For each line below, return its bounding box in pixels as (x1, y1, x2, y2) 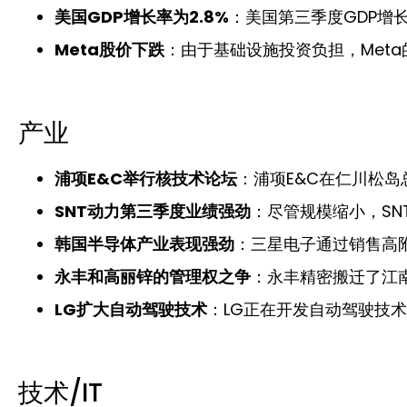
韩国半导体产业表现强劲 (55, 232, 234, 255)
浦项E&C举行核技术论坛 (55, 166, 237, 190)
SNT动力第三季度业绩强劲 (55, 199, 251, 223)
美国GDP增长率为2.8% (55, 5, 229, 28)
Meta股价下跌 (55, 37, 164, 61)
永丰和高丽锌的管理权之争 (55, 264, 251, 288)
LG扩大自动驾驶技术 (55, 297, 207, 321)
